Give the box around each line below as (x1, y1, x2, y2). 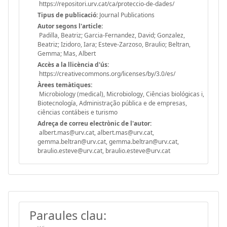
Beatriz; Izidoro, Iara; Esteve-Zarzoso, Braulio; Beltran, (37, 40, 191, 49)
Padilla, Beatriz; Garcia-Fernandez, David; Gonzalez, (37, 30, 185, 40)
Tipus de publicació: (37, 10, 98, 19)
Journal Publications (98, 10, 155, 19)
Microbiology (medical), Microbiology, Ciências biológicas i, (37, 89, 204, 98)
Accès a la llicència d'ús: (37, 60, 109, 69)
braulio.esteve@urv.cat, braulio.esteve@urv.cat (37, 146, 170, 155)
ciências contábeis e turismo (37, 107, 118, 117)
